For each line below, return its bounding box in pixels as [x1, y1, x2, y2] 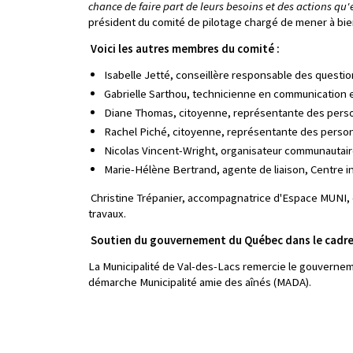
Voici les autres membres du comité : [88, 40, 280, 56]
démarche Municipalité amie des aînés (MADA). [88, 274, 311, 290]
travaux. [88, 206, 126, 221]
